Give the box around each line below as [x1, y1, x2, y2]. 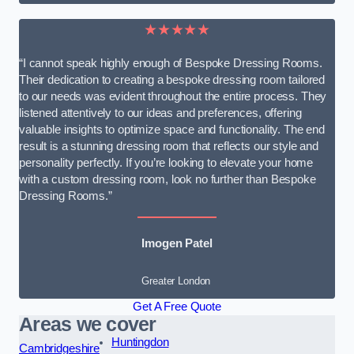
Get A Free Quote [133, 300, 221, 314]
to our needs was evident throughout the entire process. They [19, 90, 327, 104]
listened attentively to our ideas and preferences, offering [19, 107, 302, 120]
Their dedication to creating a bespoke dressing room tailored [19, 73, 326, 87]
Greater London [141, 275, 211, 288]
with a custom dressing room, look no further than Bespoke [19, 173, 316, 186]
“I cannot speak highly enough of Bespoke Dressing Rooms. [19, 57, 322, 70]
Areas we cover [19, 314, 156, 336]
